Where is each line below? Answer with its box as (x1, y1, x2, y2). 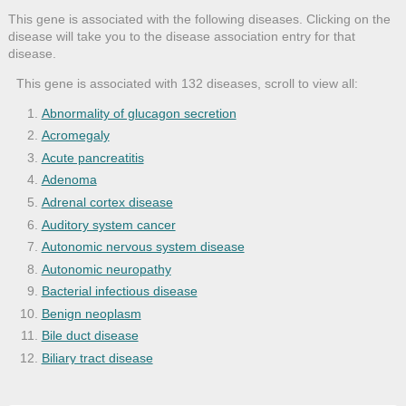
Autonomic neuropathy (41, 261, 171, 276)
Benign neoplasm (41, 305, 141, 321)
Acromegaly (41, 128, 110, 143)
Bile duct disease (41, 328, 139, 343)
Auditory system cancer (41, 217, 176, 232)
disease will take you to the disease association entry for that (7, 28, 355, 43)
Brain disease (41, 372, 120, 388)
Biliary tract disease (41, 351, 153, 366)
